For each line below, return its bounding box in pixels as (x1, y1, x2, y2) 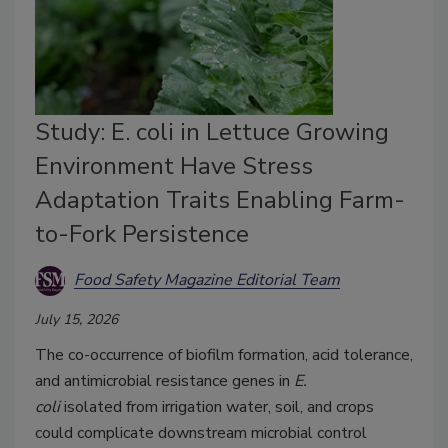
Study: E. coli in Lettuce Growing (35, 115, 389, 148)
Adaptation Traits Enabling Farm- (35, 183, 405, 216)
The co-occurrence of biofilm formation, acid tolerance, (35, 343, 413, 366)
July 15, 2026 (35, 309, 118, 329)
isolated (64, 395, 122, 418)
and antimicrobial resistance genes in (35, 369, 294, 392)
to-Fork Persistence (35, 217, 249, 250)
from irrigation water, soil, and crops (126, 395, 374, 418)
